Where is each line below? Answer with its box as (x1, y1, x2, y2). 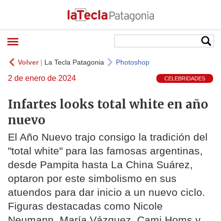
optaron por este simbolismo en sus (8, 173, 177, 184)
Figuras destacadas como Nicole (8, 200, 163, 212)
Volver (18, 58, 38, 66)
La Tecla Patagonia (44, 58, 104, 66)
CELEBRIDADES (164, 75, 205, 82)
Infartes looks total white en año (8, 96, 208, 112)
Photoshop (116, 58, 149, 66)
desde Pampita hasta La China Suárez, (8, 159, 193, 171)
